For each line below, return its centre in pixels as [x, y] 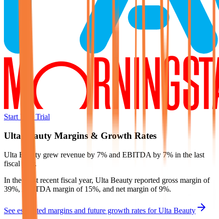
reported [146, 180]
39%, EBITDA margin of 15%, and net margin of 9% [87, 189]
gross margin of [186, 180]
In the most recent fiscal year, [50, 180]
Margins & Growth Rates [104, 136]
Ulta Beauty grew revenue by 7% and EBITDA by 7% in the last [104, 154]
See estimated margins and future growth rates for [81, 210]
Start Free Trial [27, 117]
